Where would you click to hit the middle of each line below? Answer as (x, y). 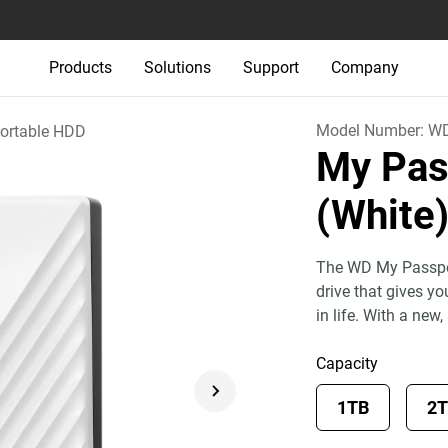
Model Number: (372, 130)
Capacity (347, 363)
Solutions (177, 67)
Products (80, 67)
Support (271, 67)
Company (365, 67)
